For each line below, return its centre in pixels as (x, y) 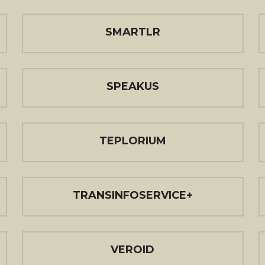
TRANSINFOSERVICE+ (132, 195)
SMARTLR (132, 32)
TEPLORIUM (132, 141)
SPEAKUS (132, 86)
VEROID (132, 250)
